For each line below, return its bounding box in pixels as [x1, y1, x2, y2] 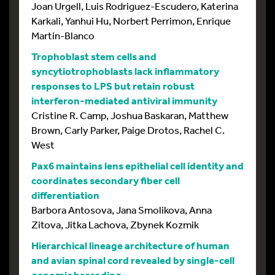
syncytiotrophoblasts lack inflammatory [31, 64, 219, 77]
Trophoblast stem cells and [31, 49, 157, 63]
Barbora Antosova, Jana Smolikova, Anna [31, 203, 212, 216]
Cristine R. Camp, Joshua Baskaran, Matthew [31, 108, 228, 122]
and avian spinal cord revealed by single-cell [31, 253, 234, 266]
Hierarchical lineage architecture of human [31, 238, 230, 252]
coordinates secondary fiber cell [31, 173, 180, 187]
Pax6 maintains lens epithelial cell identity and [31, 158, 244, 172]
